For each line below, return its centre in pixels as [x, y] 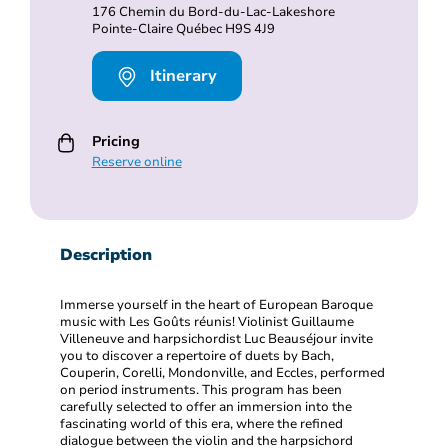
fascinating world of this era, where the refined [201, 423]
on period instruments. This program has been [201, 389]
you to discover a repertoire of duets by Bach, [197, 355]
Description [106, 254]
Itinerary [180, 75]
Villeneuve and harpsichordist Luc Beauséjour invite [216, 338]
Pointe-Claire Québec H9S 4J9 [183, 28]
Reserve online [136, 161]
